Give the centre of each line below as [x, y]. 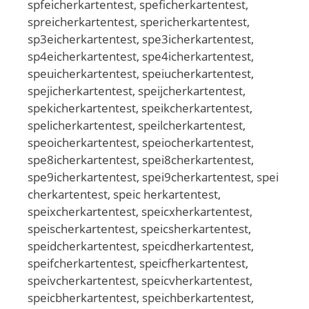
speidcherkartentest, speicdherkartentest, [141, 246]
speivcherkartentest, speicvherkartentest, [140, 280]
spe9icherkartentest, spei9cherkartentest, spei [153, 177]
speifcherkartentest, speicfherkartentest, [138, 263]
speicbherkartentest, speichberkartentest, [141, 297]
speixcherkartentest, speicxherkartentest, [140, 211]
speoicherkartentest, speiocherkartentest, [141, 142]
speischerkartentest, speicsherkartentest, [139, 228]
